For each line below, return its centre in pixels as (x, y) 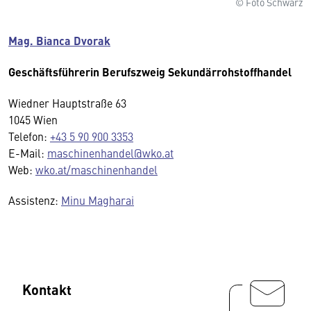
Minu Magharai (98, 200)
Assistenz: (35, 200)
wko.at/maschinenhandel (96, 169)
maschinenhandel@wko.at (110, 152)
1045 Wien (33, 119)
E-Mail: (28, 152)
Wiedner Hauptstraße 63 (67, 102)
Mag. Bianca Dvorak (59, 40)
